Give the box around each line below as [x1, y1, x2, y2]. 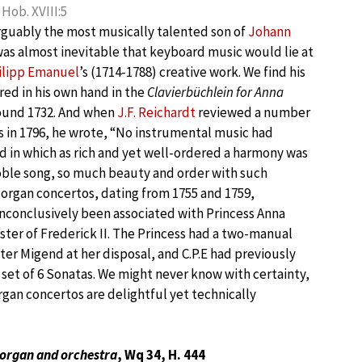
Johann [248, 23, 291, 40]
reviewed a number [196, 103, 310, 121]
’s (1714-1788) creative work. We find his [79, 63, 305, 81]
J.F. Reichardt [117, 103, 196, 121]
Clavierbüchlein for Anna [147, 83, 284, 101]
